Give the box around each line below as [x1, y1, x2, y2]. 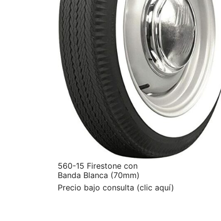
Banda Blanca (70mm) [58, 170, 140, 180]
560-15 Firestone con [58, 160, 138, 171]
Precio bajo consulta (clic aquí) [58, 182, 174, 192]
